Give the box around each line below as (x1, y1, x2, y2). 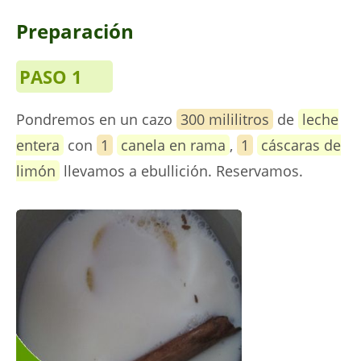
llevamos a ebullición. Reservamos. (60, 161, 303, 180)
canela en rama (121, 135, 226, 155)
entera (16, 135, 60, 155)
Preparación (16, 18, 134, 44)
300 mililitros (180, 110, 269, 129)
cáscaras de (261, 135, 341, 155)
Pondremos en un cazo (16, 110, 176, 129)
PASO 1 (19, 64, 82, 89)
